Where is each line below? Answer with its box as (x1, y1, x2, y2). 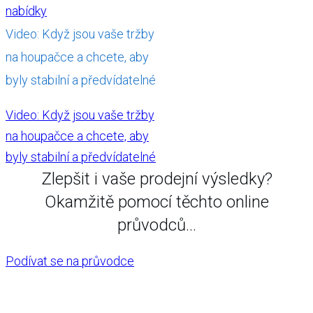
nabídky (6, 3, 47, 18)
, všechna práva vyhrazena (165, 287, 247, 294)
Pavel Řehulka (118, 287, 165, 294)
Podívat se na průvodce (6, 254, 134, 268)
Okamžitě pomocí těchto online (44, 192, 269, 212)
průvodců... (117, 215, 196, 235)
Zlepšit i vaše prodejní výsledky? (41, 169, 272, 189)
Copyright (66, 287, 99, 294)
